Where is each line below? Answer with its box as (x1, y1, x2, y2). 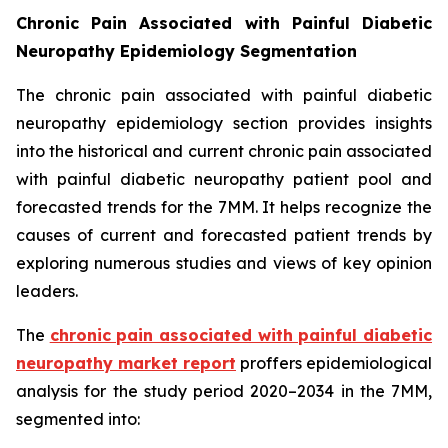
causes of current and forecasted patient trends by (16, 225, 432, 246)
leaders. (16, 281, 78, 302)
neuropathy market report (16, 353, 236, 374)
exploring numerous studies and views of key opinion (16, 253, 432, 274)
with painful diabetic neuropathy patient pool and (16, 169, 432, 190)
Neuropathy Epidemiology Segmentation (16, 41, 357, 62)
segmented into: (16, 409, 140, 430)
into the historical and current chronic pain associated (16, 141, 432, 162)
